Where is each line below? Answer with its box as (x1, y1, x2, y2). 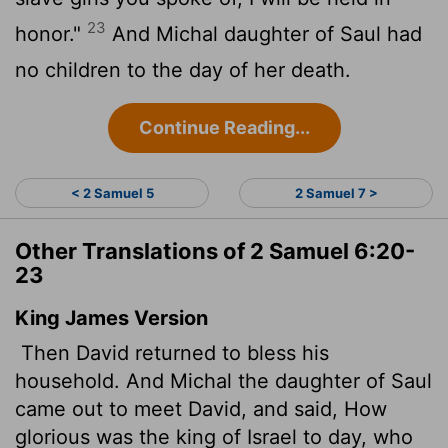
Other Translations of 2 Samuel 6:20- (15, 237, 415, 264)
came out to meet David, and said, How (15, 396, 387, 421)
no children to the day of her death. (15, 57, 351, 82)
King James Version (15, 305, 208, 330)
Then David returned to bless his (15, 340, 329, 365)
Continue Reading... (138, 116, 310, 138)
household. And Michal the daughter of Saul (15, 368, 432, 393)
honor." (15, 21, 87, 46)
